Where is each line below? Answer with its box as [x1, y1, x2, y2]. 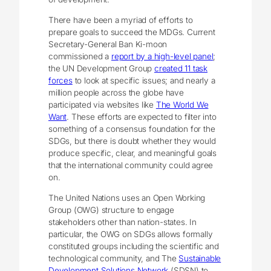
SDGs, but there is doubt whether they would [48, 136, 216, 146]
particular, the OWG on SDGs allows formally [48, 229, 213, 239]
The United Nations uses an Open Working [48, 192, 206, 203]
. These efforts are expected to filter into [67, 112, 217, 122]
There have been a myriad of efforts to [48, 15, 193, 25]
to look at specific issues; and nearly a [72, 76, 215, 86]
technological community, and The [48, 253, 179, 263]
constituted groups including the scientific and [48, 241, 219, 251]
